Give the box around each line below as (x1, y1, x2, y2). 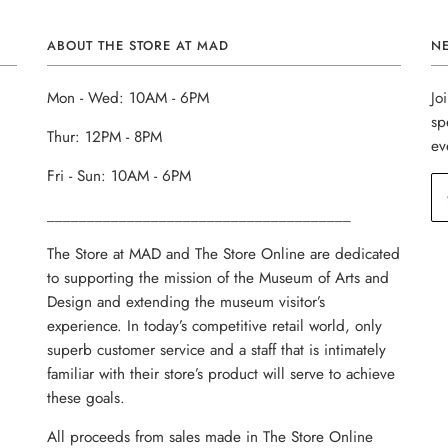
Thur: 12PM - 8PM (47, 126, 163, 149)
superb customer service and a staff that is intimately (47, 339, 387, 362)
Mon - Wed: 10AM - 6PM (47, 87, 210, 110)
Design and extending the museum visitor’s (47, 291, 326, 314)
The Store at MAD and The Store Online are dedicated (47, 243, 401, 266)
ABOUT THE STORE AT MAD (47, 36, 230, 56)
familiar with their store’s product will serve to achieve (47, 363, 396, 386)
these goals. (47, 387, 126, 410)
